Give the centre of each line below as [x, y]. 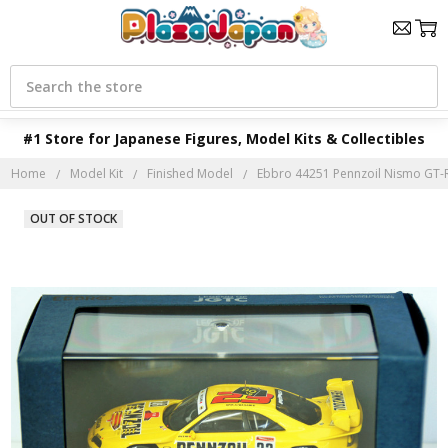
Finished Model [190, 173]
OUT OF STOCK [73, 219]
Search [32, 72]
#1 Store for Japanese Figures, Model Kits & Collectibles [224, 138]
